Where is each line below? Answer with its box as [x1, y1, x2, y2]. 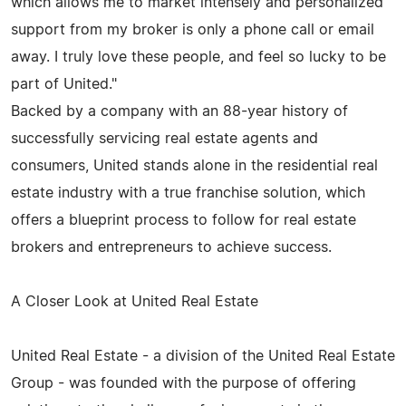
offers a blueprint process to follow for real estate [11, 212, 356, 227]
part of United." [11, 76, 117, 92]
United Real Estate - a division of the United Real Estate [11, 348, 395, 363]
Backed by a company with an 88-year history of [11, 103, 348, 119]
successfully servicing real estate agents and [11, 130, 318, 146]
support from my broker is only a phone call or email [11, 22, 374, 37]
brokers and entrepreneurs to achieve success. [11, 239, 332, 255]
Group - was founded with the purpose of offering [11, 375, 356, 391]
